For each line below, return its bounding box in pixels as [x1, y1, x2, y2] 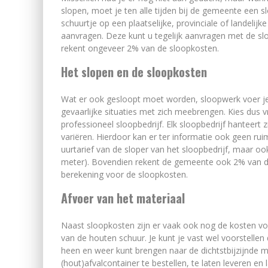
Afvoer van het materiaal [61, 189, 185, 207]
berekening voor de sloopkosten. [61, 169, 188, 180]
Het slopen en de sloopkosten [61, 63, 207, 81]
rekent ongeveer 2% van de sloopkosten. [61, 42, 219, 54]
